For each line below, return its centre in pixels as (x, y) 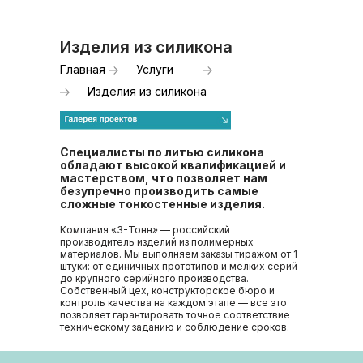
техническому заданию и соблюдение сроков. (175, 327)
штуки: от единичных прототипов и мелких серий (179, 266)
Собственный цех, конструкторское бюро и (167, 290)
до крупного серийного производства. (154, 278)
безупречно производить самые (159, 191)
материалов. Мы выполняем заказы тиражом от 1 (179, 254)
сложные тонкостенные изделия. (162, 204)
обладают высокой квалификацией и (173, 165)
